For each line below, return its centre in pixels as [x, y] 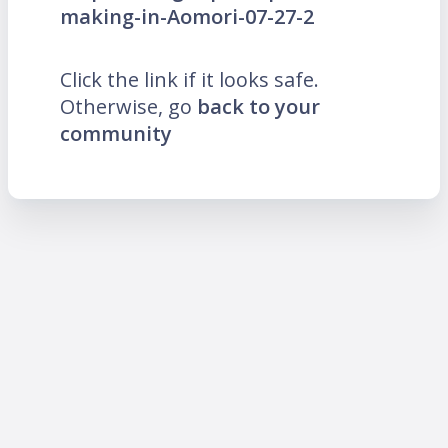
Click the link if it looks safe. [189, 79]
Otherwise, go [128, 106]
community [116, 133]
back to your [258, 106]
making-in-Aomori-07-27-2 [187, 16]
